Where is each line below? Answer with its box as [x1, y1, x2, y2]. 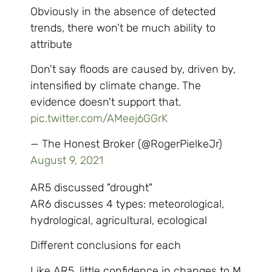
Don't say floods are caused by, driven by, [30, 63, 236, 76]
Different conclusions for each [30, 239, 181, 253]
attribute [30, 37, 72, 51]
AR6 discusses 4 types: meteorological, [30, 197, 224, 211]
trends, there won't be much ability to [30, 21, 216, 35]
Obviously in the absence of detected [30, 4, 216, 18]
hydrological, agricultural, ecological [30, 213, 207, 227]
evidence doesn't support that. [30, 95, 181, 109]
